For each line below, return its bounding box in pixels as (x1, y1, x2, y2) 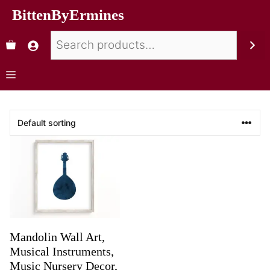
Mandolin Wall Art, (10, 230, 105, 244)
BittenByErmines (12, 7, 124, 23)
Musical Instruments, (10, 245, 114, 259)
